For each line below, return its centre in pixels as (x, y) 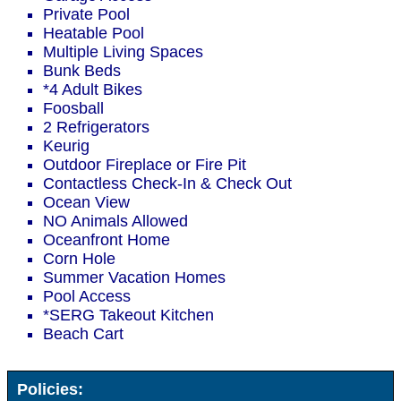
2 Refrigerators (96, 128)
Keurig (66, 146)
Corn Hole (79, 259)
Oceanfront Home (107, 240)
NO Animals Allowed (115, 222)
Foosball (73, 109)
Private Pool (86, 15)
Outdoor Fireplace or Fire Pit (145, 165)
